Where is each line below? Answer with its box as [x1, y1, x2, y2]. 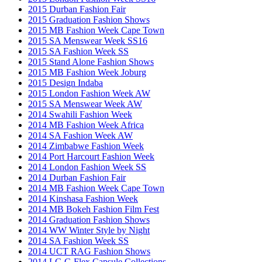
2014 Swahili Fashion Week [28, 109, 132, 119]
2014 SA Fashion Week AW [28, 130, 133, 140]
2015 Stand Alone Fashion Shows [28, 56, 154, 67]
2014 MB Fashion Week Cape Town [28, 182, 164, 193]
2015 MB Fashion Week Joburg [28, 67, 146, 77]
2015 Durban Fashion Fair [28, 4, 126, 14]
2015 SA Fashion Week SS [28, 46, 129, 56]
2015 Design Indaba [28, 77, 103, 88]
